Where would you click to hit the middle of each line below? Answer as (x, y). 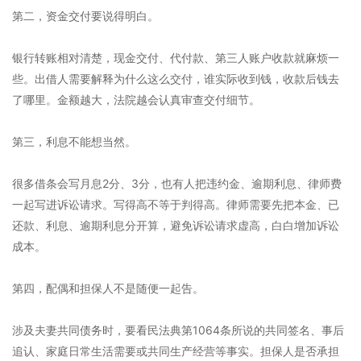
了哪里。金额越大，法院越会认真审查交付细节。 (136, 100)
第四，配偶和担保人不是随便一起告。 (108, 288)
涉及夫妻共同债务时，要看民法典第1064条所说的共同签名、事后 (178, 330)
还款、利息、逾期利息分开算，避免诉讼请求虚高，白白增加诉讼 (176, 225)
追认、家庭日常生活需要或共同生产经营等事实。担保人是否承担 (176, 351)
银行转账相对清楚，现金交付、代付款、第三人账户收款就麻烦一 (176, 58)
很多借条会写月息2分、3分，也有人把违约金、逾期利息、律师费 (177, 183)
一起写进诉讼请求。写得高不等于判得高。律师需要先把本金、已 (176, 204)
